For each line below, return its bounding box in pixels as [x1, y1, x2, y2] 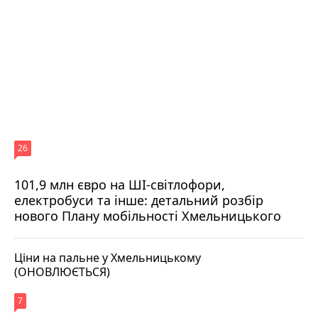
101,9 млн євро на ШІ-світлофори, [14, 175, 225, 193]
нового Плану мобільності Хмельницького [14, 207, 281, 224]
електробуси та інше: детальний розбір [14, 191, 263, 209]
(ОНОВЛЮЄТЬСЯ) [14, 263, 110, 280]
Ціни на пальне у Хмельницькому [14, 249, 201, 265]
